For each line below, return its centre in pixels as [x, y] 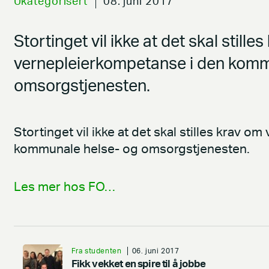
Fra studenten [96, 251]
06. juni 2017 [156, 251]
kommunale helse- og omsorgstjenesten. [131, 150]
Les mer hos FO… [64, 187]
